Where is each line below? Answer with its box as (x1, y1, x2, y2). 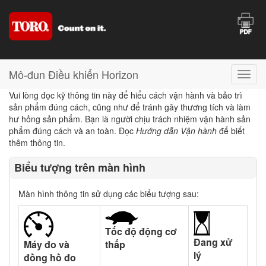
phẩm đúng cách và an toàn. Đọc (9, 125, 136, 137)
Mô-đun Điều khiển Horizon (9, 66, 138, 82)
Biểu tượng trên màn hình (14, 160, 146, 176)
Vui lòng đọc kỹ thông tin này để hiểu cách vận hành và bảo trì (9, 89, 242, 101)
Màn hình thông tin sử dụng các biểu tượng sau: (18, 187, 199, 199)
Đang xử (194, 235, 233, 249)
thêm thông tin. (9, 137, 65, 148)
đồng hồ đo (24, 250, 76, 264)
